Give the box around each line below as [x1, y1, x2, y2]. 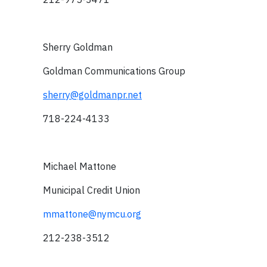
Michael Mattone [43, 160, 116, 172]
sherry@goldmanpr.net [43, 89, 142, 101]
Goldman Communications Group [43, 65, 185, 77]
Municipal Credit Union [43, 184, 140, 196]
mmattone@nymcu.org [43, 208, 141, 220]
